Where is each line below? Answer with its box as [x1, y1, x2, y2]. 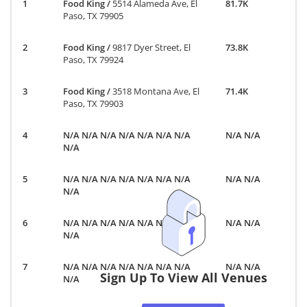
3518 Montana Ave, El [112, 84, 200, 97]
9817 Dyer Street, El [112, 40, 191, 53]
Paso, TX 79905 [63, 9, 124, 22]
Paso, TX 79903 [63, 97, 124, 110]
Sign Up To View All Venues [99, 269, 267, 286]
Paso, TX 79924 [63, 53, 124, 66]
